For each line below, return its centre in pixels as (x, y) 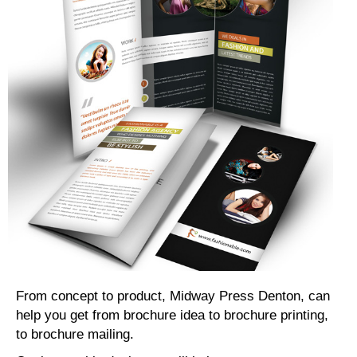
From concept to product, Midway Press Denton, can (173, 296)
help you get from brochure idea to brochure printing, (172, 315)
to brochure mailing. (75, 334)
